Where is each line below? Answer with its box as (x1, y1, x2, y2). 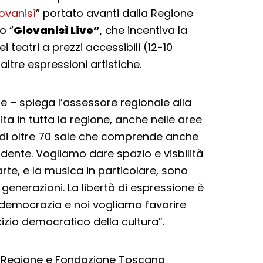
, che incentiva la (100, 23, 187, 38)
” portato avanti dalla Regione (36, 6, 193, 21)
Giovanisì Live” (14, 23, 100, 38)
